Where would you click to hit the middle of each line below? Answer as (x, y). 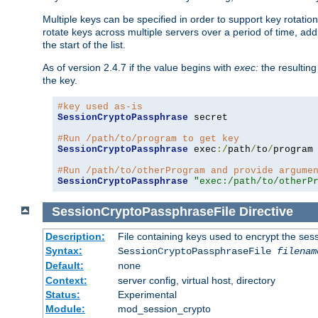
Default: (64, 266)
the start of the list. (84, 44)
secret (208, 117)
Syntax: (64, 251)
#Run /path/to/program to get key (148, 138)
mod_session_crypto (164, 309)
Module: (65, 309)
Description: (75, 237)
